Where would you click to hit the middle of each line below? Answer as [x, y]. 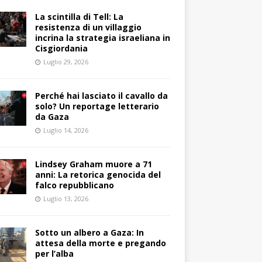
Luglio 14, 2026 [65, 130]
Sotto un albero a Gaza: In [89, 232]
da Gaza [52, 116]
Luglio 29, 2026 [65, 61]
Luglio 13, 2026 [65, 198]
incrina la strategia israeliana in [102, 37]
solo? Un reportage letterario [97, 106]
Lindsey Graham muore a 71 [93, 164]
